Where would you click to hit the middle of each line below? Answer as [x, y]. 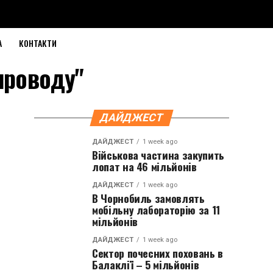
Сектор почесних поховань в [158, 253]
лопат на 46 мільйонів [144, 166]
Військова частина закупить [158, 155]
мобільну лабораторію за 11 [156, 210]
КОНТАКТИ [38, 43]
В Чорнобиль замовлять [148, 198]
